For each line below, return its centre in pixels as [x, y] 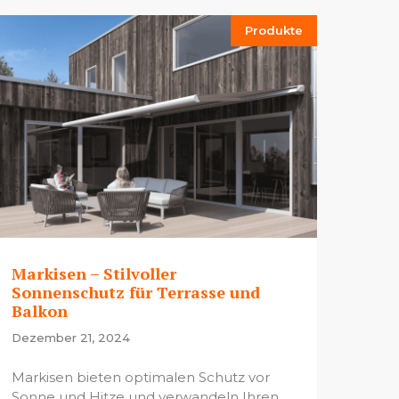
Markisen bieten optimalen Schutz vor [140, 377]
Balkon [39, 311]
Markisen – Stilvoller [94, 274]
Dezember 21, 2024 [70, 338]
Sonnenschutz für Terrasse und [135, 293]
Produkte [273, 31]
